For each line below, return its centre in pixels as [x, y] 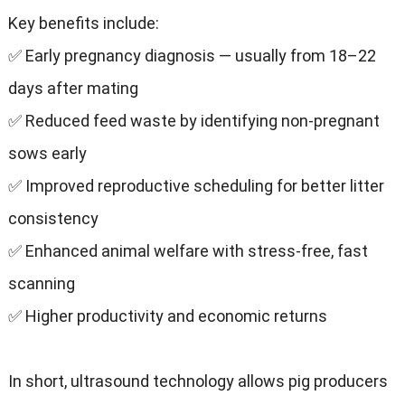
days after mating [73, 89]
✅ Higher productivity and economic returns [167, 316]
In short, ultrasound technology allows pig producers [198, 381]
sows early [47, 154]
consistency [53, 219]
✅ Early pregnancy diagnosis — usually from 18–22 [192, 56]
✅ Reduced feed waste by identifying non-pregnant [193, 121]
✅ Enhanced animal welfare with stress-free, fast [188, 251]
